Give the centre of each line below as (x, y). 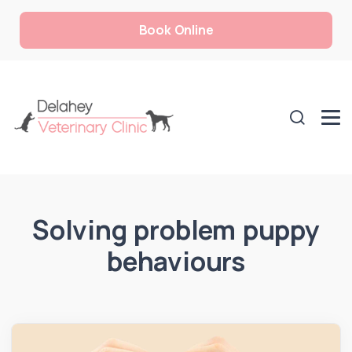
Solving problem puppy (176, 229)
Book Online (176, 30)
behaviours (176, 260)
